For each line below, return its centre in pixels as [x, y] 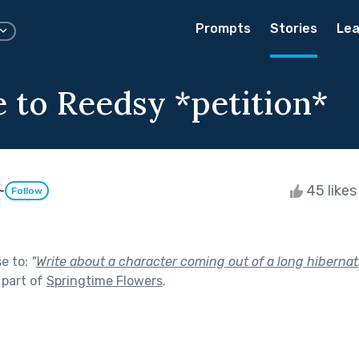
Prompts [223, 28]
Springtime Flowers [105, 280]
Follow [27, 191]
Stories [294, 28]
